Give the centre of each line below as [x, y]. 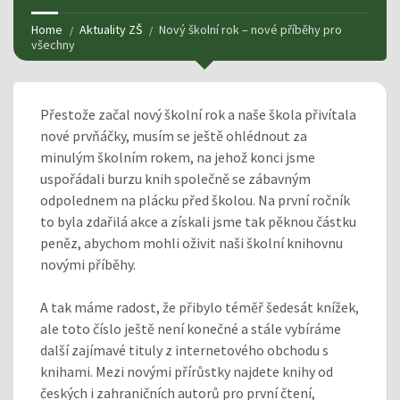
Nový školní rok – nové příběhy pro [250, 29]
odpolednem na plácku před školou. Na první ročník [195, 200]
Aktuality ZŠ [111, 29]
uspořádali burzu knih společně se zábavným [175, 178]
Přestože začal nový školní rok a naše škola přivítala [198, 114]
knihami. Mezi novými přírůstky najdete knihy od [187, 371]
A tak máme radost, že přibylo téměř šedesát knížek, [200, 307]
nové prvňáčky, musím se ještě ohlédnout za [174, 135]
